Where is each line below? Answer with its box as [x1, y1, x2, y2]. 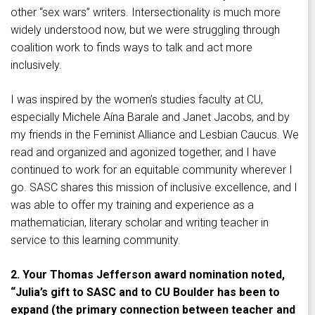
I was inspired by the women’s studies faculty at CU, [11, 93, 263, 107]
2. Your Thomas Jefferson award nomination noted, [11, 268, 285, 282]
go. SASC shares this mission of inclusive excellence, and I [11, 181, 297, 195]
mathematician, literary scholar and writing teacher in [11, 216, 269, 230]
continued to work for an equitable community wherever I [11, 163, 292, 177]
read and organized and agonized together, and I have [11, 146, 276, 160]
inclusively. [11, 58, 62, 72]
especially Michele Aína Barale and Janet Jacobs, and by [11, 110, 290, 124]
